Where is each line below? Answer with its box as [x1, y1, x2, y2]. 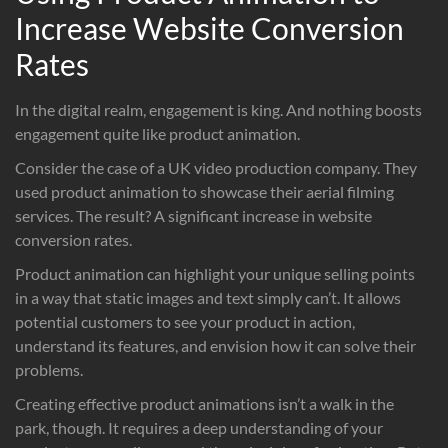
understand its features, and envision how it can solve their [15, 335, 416, 355]
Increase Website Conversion [15, 9, 404, 46]
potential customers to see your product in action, [15, 311, 355, 331]
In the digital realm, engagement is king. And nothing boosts [15, 99, 422, 119]
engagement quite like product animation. [15, 123, 300, 143]
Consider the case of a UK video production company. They [15, 157, 417, 177]
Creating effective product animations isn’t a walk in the [15, 393, 394, 413]
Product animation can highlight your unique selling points [15, 263, 415, 283]
